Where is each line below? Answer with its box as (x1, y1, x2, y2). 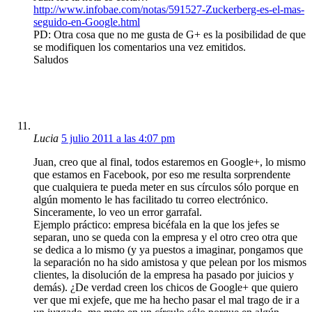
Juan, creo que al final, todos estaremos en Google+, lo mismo (33, 155, 306, 168)
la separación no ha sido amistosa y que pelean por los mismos (33, 256, 306, 268)
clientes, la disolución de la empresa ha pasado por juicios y (33, 268, 294, 281)
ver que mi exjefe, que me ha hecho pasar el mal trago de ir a (33, 293, 299, 306)
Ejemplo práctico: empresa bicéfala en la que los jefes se (33, 218, 279, 231)
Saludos (33, 53, 68, 65)
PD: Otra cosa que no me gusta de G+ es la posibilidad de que (33, 28, 306, 40)
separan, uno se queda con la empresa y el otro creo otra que (33, 231, 297, 243)
